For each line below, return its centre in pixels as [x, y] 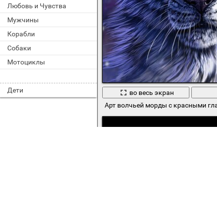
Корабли [21, 34]
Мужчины [23, 20]
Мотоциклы [26, 62]
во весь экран [151, 92]
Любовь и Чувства [37, 6]
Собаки [19, 48]
